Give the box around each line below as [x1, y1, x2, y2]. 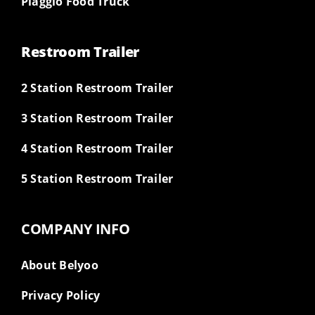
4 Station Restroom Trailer [20, 141, 174, 157]
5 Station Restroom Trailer [20, 171, 174, 187]
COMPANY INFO [20, 219, 130, 239]
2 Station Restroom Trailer [20, 80, 174, 96]
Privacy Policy [20, 288, 101, 304]
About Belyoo [20, 257, 98, 274]
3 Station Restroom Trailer [20, 110, 174, 127]
